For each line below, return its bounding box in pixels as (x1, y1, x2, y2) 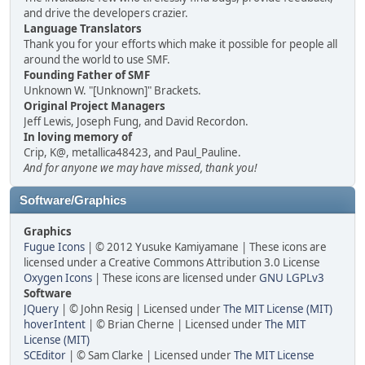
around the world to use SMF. (24, 52, 170, 67)
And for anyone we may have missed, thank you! (24, 161, 257, 175)
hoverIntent (24, 317, 86, 332)
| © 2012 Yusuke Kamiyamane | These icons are (85, 240, 327, 254)
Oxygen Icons (24, 270, 92, 285)
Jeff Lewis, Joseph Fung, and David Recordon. (24, 114, 248, 129)
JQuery (24, 301, 59, 316)
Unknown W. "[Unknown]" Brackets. (24, 83, 201, 98)
